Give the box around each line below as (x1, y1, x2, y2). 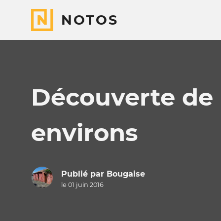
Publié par (61, 169, 107, 179)
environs (31, 118, 138, 147)
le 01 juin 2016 (61, 181, 104, 189)
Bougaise (106, 169, 145, 179)
